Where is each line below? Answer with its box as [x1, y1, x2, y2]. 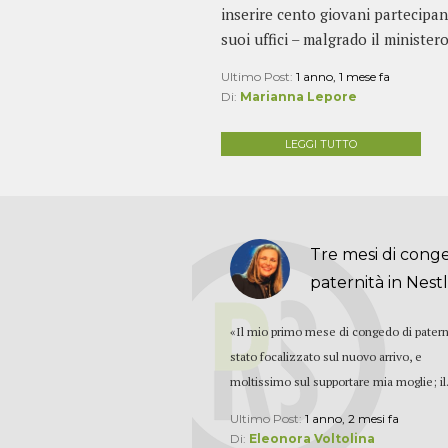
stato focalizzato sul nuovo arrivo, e [230, 349, 423, 365]
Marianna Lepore [239, 89, 357, 104]
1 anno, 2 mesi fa [305, 411, 400, 427]
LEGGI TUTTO [284, 138, 357, 152]
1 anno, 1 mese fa [295, 69, 390, 84]
